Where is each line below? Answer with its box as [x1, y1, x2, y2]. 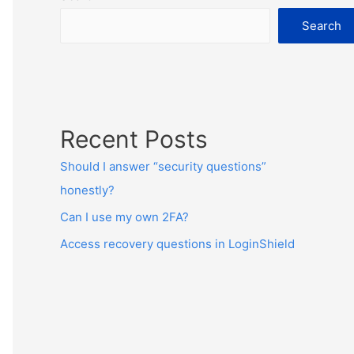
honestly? [60, 183, 115, 198]
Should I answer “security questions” [60, 159, 266, 174]
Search [302, 18, 341, 33]
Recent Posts [60, 125, 208, 153]
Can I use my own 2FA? [60, 209, 189, 224]
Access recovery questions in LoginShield [60, 235, 295, 251]
